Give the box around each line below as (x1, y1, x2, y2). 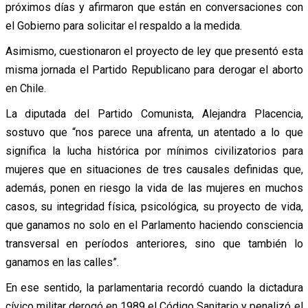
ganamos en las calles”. (5, 255, 119, 269)
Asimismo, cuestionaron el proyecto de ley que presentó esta (5, 44, 303, 58)
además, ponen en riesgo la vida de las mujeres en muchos (5, 181, 303, 195)
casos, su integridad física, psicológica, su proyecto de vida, (5, 199, 303, 213)
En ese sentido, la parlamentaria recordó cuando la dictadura (5, 280, 303, 294)
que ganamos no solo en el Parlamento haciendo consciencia (5, 218, 303, 232)
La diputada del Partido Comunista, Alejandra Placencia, (5, 107, 303, 120)
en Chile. (5, 81, 46, 95)
